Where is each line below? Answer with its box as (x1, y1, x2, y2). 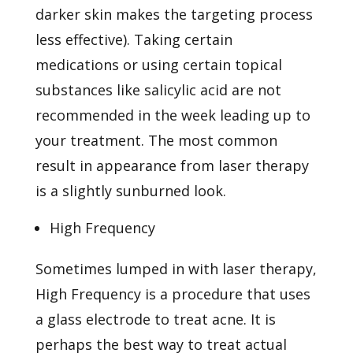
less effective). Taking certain (35, 29, 232, 49)
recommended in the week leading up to (35, 105, 310, 124)
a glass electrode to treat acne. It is (35, 309, 276, 329)
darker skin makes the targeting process (35, 4, 313, 24)
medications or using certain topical (35, 54, 282, 74)
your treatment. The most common (35, 130, 277, 150)
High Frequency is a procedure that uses (35, 284, 310, 303)
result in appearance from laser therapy (35, 155, 309, 175)
